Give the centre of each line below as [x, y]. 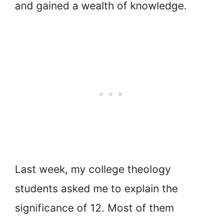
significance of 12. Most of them [94, 208]
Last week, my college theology [93, 169]
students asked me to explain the [96, 189]
